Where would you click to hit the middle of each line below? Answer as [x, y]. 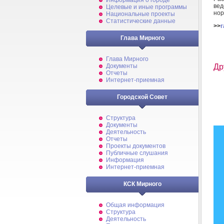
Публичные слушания [137, 153]
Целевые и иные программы [146, 7]
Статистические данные [141, 21]
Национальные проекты [140, 14]
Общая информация [135, 205]
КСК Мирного [142, 184]
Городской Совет [142, 97]
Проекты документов [136, 146]
